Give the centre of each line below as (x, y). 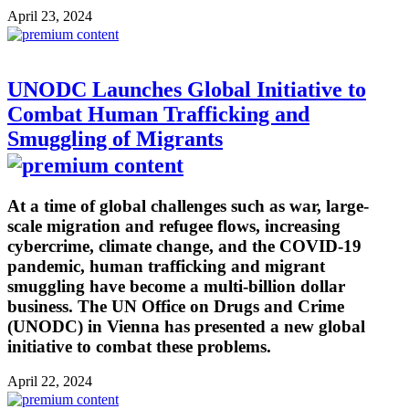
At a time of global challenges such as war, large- (188, 205)
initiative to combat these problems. (139, 346)
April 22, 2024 (50, 382)
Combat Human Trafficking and (158, 114)
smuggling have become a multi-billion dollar (176, 286)
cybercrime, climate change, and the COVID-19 (184, 246)
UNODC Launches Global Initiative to (187, 89)
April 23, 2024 (50, 16)
